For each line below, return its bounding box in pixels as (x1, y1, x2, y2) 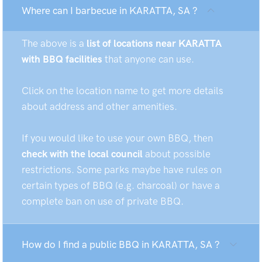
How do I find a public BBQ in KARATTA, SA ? (22, 239, 220, 250)
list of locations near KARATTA (87, 37, 222, 49)
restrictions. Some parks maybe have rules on (22, 164, 222, 175)
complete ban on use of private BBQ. (22, 195, 184, 207)
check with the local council (22, 148, 143, 160)
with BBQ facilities (22, 53, 102, 65)
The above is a (22, 37, 87, 49)
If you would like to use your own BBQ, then (22, 132, 213, 144)
